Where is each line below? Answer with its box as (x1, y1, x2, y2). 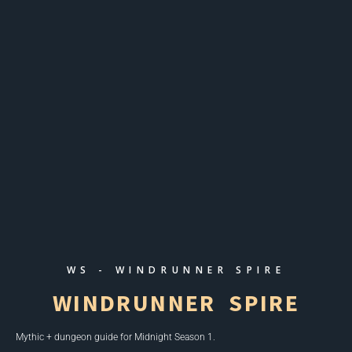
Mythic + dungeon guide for (16, 331, 132, 343)
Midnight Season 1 (132, 331, 213, 343)
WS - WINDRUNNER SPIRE (66, 262, 286, 277)
